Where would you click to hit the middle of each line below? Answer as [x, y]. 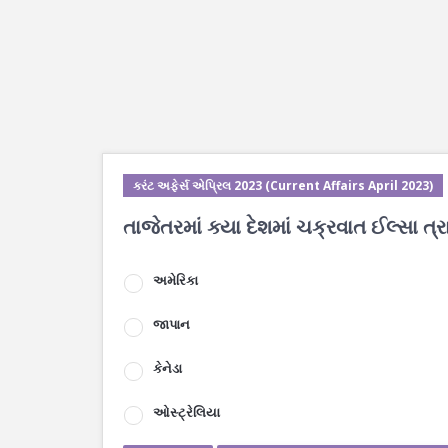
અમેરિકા [175, 280]
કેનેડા [167, 368]
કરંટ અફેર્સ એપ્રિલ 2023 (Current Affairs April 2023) [283, 185]
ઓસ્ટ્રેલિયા [186, 412]
